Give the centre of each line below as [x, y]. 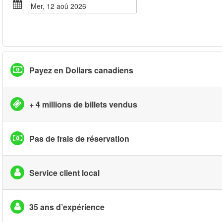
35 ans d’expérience [67, 207]
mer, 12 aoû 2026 [61, 6]
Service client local [64, 172]
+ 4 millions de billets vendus [83, 104]
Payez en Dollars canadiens [81, 70]
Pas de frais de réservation [79, 138]
